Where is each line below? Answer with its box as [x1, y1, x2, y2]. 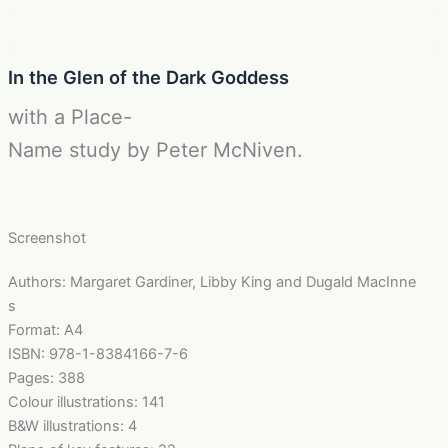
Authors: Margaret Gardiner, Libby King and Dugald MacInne [7, 272, 416, 291]
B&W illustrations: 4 [7, 416, 137, 435]
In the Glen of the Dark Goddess [7, 65, 289, 88]
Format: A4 [7, 320, 83, 339]
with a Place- [7, 104, 132, 129]
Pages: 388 [7, 368, 85, 387]
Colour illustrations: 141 [7, 392, 165, 411]
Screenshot [7, 228, 86, 247]
